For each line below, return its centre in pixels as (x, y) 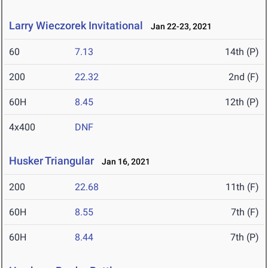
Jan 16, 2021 (123, 162)
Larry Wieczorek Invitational (76, 26)
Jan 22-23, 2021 (179, 27)
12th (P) (242, 102)
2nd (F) (244, 77)
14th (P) (242, 52)
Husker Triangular (51, 161)
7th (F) (245, 212)
